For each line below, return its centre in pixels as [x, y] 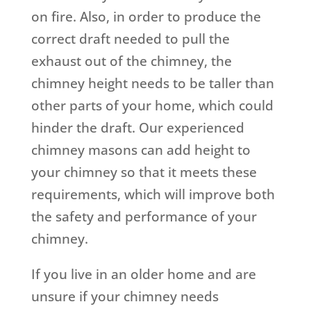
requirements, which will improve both [153, 195]
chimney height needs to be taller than [152, 84]
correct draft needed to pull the [130, 39]
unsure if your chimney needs [125, 297]
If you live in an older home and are [143, 275]
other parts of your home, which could [152, 106]
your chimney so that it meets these [144, 173]
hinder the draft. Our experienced [137, 128]
